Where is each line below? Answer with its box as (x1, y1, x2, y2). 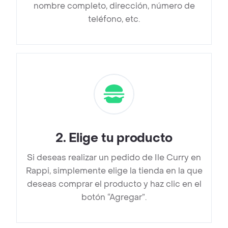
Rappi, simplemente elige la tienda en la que (25, 165, 203, 177)
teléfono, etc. (88, 14, 140, 25)
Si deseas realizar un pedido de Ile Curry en (27, 152, 201, 163)
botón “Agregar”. (81, 192, 147, 203)
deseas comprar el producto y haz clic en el (26, 179, 202, 190)
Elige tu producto (69, 130, 173, 147)
